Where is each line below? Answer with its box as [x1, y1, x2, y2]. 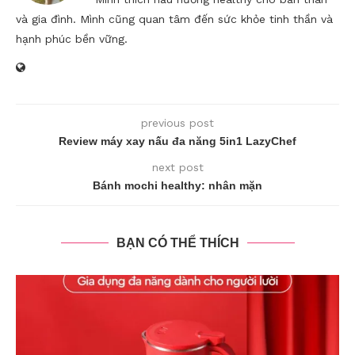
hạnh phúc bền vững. [16, 32, 128, 46]
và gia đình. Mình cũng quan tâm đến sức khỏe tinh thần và [16, 13, 333, 26]
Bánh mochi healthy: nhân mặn [93, 179, 262, 193]
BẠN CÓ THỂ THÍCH [116, 236, 239, 250]
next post [151, 161, 204, 174]
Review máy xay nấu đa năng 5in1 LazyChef [59, 135, 296, 148]
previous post [141, 116, 214, 130]
